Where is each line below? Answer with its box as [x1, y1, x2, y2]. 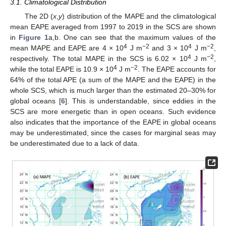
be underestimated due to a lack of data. [10, 139, 139, 148]
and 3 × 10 [149, 44, 189, 52]
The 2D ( [24, 12, 53, 21]
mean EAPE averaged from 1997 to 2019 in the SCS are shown [10, 23, 216, 31]
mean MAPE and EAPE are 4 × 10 [10, 44, 124, 52]
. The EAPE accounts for [138, 65, 216, 74]
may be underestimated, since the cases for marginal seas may [10, 129, 216, 137]
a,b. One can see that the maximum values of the [48, 33, 216, 42]
